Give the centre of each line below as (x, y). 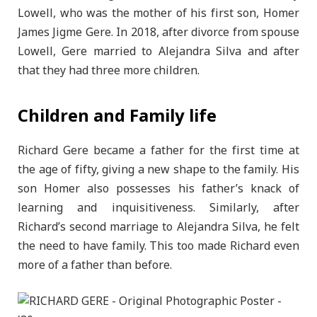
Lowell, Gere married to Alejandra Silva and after (158, 52)
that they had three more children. (109, 71)
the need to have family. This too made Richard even (158, 246)
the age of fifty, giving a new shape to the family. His (158, 169)
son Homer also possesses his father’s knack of (158, 189)
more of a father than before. (95, 265)
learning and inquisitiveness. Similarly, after (158, 208)
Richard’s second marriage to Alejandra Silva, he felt (158, 227)
